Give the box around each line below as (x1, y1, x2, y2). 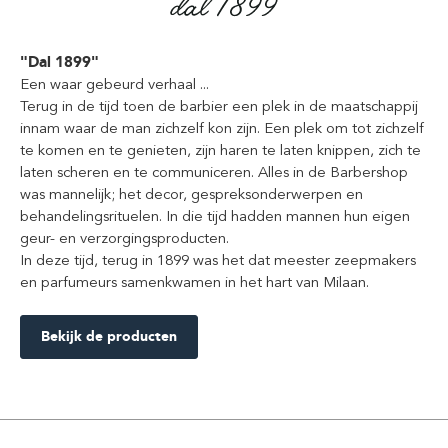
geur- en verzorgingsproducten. (20, 229, 229, 248)
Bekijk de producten (41, 328, 177, 346)
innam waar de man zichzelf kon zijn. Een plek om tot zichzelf (20, 119, 424, 138)
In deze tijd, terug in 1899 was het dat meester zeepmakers (20, 251, 416, 270)
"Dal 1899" (20, 53, 99, 72)
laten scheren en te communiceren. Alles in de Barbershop (20, 163, 408, 182)
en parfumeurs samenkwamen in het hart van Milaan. (20, 273, 373, 292)
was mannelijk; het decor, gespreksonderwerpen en (20, 185, 363, 204)
